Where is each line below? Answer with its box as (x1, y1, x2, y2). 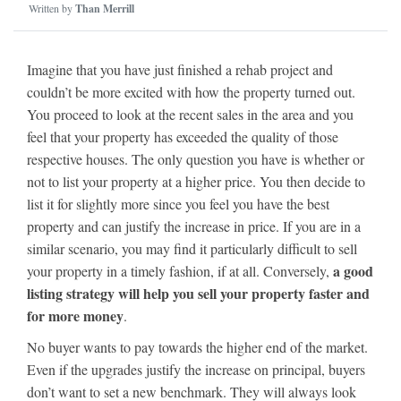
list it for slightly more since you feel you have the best (27, 194, 329, 213)
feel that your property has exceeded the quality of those (27, 127, 338, 146)
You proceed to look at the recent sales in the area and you (27, 105, 354, 124)
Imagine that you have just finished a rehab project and (27, 60, 333, 79)
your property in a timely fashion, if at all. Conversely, (27, 261, 333, 280)
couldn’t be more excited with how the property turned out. (27, 82, 355, 101)
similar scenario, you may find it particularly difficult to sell (27, 239, 357, 258)
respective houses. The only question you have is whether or (27, 149, 364, 168)
